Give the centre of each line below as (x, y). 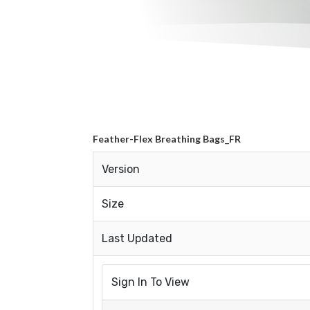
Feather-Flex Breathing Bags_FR (167, 138)
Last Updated (137, 238)
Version (121, 169)
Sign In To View (151, 282)
